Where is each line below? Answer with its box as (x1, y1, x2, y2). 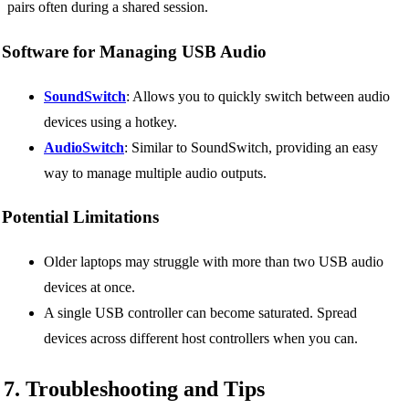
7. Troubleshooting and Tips (4, 377, 265, 402)
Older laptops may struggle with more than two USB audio (44, 254, 383, 270)
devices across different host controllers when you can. (44, 330, 358, 347)
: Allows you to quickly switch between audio (126, 88, 390, 104)
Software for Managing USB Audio (2, 42, 267, 62)
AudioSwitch (44, 139, 124, 155)
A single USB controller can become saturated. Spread (44, 305, 357, 321)
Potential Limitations (2, 207, 159, 227)
